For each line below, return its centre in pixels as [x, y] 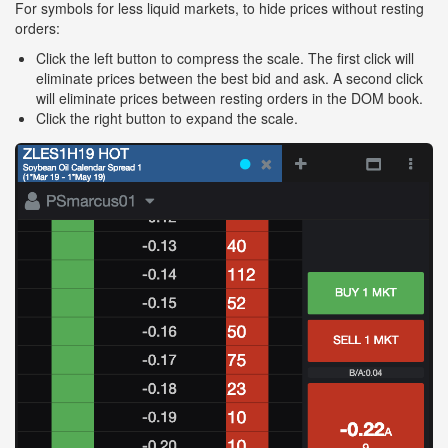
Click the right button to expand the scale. [167, 117]
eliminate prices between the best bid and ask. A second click [229, 77]
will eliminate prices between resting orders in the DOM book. [229, 97]
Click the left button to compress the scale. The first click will [225, 57]
